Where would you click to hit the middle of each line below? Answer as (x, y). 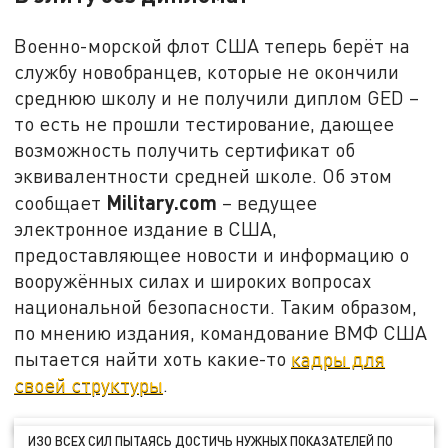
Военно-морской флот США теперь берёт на (212, 46)
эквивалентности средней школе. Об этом (203, 176)
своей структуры (89, 385)
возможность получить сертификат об (185, 150)
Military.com (162, 202)
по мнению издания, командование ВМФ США (221, 333)
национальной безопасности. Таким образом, (216, 307)
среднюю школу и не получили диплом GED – (217, 98)
